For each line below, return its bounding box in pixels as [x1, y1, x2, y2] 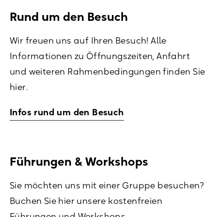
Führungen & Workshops [10, 155, 151, 169]
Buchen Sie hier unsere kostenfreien [10, 196, 162, 206]
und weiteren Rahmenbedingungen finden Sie [10, 66, 205, 77]
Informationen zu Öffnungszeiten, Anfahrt [10, 51, 190, 62]
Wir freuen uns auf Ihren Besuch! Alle [10, 35, 167, 46]
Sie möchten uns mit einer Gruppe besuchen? [10, 180, 204, 191]
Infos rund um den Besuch [10, 107, 124, 118]
